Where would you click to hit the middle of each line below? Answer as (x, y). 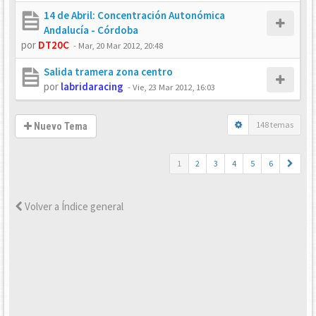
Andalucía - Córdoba (91, 30)
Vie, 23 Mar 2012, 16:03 (174, 87)
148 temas (275, 124)
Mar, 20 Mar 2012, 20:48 (121, 45)
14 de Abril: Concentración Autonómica (134, 15)
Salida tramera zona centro (108, 72)
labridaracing (92, 86)
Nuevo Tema (60, 126)
